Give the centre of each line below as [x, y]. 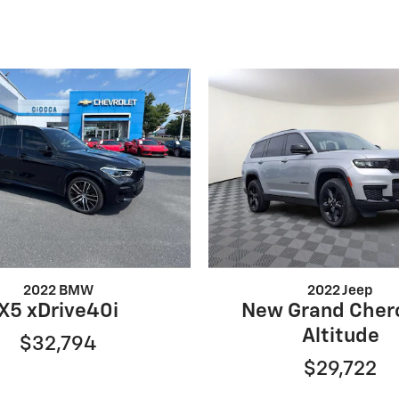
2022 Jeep [341, 290]
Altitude [340, 336]
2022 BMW [58, 290]
